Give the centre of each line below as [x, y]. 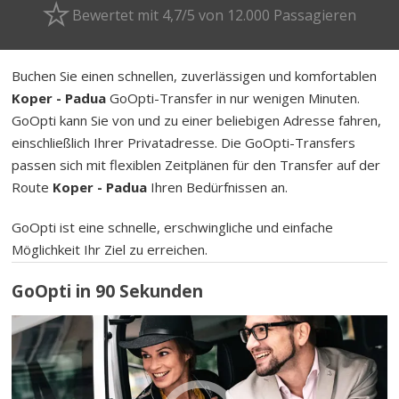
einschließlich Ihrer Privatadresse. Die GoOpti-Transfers [184, 142]
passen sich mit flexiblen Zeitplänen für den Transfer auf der [196, 164]
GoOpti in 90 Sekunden [108, 292]
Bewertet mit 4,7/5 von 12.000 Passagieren [214, 15]
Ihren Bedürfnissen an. [218, 187]
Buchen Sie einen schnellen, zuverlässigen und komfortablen [195, 75]
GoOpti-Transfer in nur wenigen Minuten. [233, 98]
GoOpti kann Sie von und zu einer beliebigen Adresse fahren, [197, 120]
